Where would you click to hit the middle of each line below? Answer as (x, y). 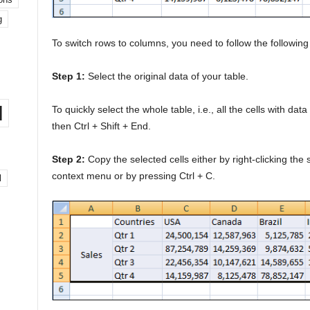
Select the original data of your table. (166, 76)
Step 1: (68, 76)
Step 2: (68, 159)
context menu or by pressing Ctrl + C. (133, 176)
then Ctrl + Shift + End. (101, 126)
